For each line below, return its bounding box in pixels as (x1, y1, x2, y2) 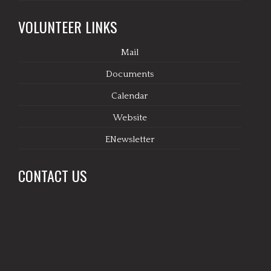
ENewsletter (105, 134, 154, 145)
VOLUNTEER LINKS (18, 15, 117, 38)
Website (112, 112, 147, 123)
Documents (105, 68, 154, 79)
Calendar (111, 90, 148, 101)
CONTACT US (18, 164, 87, 186)
